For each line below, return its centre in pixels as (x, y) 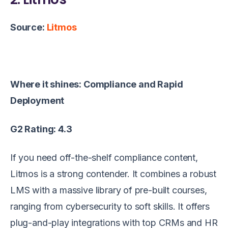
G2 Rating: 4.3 (41, 129)
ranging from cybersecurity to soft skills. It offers (110, 206)
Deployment (37, 100)
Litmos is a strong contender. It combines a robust (113, 174)
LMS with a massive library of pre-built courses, (109, 190)
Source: (28, 27)
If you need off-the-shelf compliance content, (104, 157)
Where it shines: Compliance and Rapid (97, 84)
